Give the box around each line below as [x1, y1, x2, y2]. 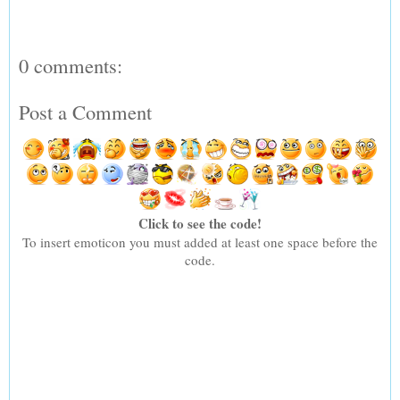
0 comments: [19, 51, 122, 79]
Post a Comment [19, 98, 152, 126]
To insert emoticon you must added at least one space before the [22, 233, 378, 252]
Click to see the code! [138, 213, 262, 234]
